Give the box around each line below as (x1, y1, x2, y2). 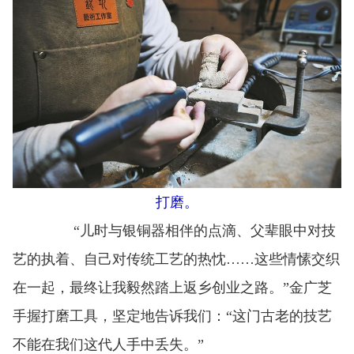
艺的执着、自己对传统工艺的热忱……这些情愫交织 (13, 251, 340, 268)
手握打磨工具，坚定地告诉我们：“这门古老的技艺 (13, 308, 332, 325)
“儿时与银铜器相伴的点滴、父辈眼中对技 (45, 223, 336, 239)
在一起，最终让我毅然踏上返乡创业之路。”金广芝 (13, 280, 332, 296)
